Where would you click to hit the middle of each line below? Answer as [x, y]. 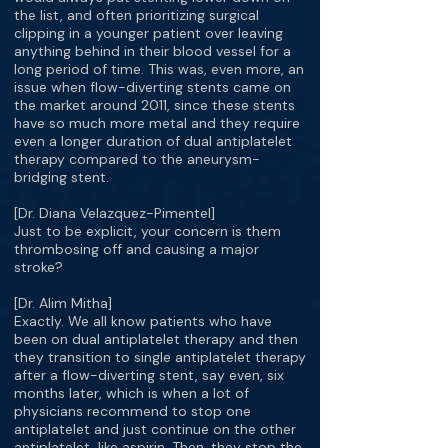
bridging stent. [61, 177]
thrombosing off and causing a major [136, 249]
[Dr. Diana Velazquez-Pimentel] [114, 213]
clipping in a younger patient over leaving [148, 33]
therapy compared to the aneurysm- [137, 159]
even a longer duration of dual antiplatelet [153, 141]
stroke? [38, 267]
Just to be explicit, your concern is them [147, 231]
